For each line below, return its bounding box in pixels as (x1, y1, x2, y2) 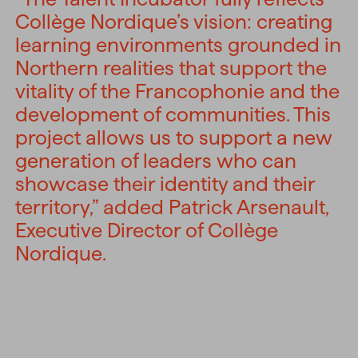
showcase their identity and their (15, 173, 316, 196)
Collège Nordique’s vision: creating (15, 10, 333, 34)
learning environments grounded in (15, 34, 342, 57)
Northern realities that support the (15, 57, 328, 80)
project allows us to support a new (15, 126, 333, 149)
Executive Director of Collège (15, 219, 279, 242)
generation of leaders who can (15, 149, 297, 173)
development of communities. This (15, 103, 332, 126)
